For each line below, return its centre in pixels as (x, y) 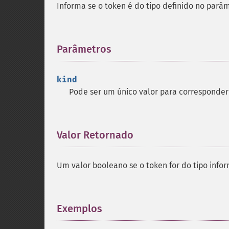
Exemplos (79, 209)
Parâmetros (84, 49)
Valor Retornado (95, 135)
